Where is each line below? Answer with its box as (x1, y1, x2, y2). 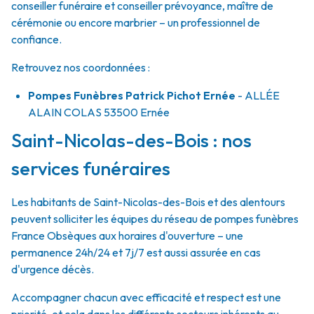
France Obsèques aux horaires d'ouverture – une (11, 228, 243, 243)
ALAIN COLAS (28, 105, 102, 119)
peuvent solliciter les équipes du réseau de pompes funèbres (11, 212, 299, 226)
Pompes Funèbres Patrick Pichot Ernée (28, 88, 235, 102)
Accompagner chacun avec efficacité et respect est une (11, 290, 281, 304)
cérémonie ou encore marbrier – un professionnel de (11, 15, 260, 29)
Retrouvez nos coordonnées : (11, 60, 150, 74)
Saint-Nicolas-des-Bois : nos (11, 128, 252, 152)
